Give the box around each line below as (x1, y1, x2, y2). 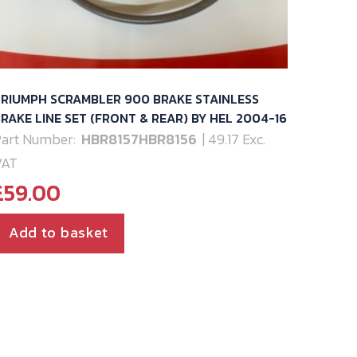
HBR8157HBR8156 (80, 127, 200, 150)
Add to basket (8, 221, 109, 243)
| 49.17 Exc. (202, 127, 265, 150)
